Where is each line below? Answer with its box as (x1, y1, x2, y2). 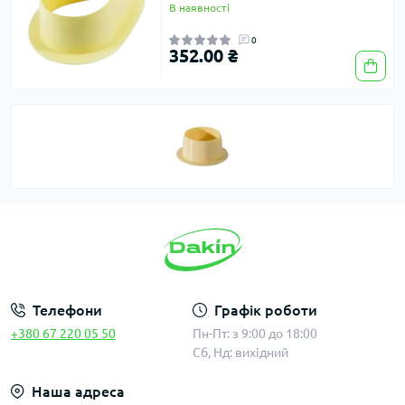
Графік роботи (214, 302, 317, 318)
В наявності (169, 2, 230, 14)
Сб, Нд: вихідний (193, 345, 288, 360)
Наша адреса (32, 383, 125, 400)
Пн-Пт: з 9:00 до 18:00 (193, 326, 317, 341)
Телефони (33, 302, 102, 318)
